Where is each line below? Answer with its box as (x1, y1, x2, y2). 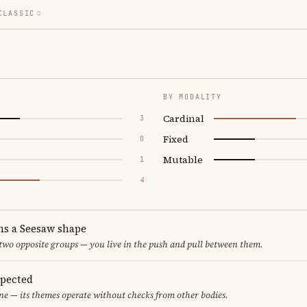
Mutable (163, 152, 203, 167)
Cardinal (163, 111, 204, 125)
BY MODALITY (163, 92, 222, 101)
